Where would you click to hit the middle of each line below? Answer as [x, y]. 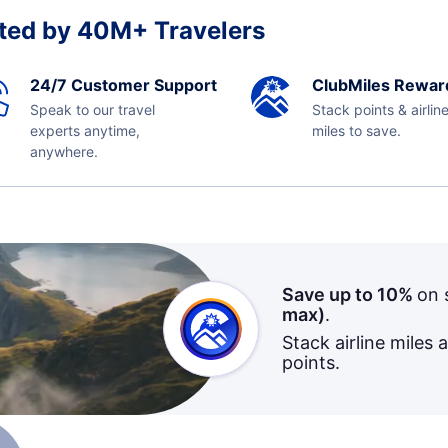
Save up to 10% [349, 295]
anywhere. [63, 152]
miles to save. [356, 131]
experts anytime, [84, 131]
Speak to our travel [92, 110]
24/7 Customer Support [123, 85]
